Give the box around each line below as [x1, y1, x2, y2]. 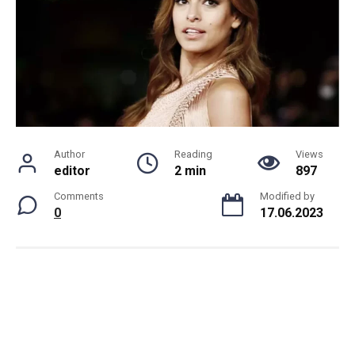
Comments [54, 190, 104, 203]
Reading [174, 148, 212, 161]
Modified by [260, 190, 315, 203]
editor [54, 163, 90, 179]
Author [54, 148, 85, 161]
